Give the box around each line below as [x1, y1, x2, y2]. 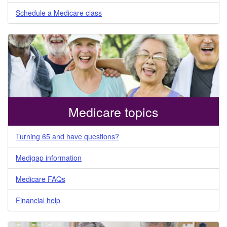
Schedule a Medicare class [16, 7, 102, 18]
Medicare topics [68, 102, 159, 121]
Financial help [16, 195, 60, 205]
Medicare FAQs [16, 173, 65, 184]
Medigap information [16, 152, 82, 163]
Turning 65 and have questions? [16, 131, 119, 141]
